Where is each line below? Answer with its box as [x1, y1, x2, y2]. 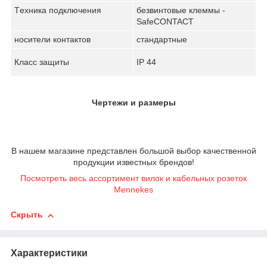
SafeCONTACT [136, 17, 194, 27]
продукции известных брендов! [73, 157, 194, 167]
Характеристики [11, 248, 88, 259]
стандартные [136, 35, 187, 45]
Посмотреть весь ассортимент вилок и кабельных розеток [20, 173, 247, 184]
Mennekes [114, 185, 153, 195]
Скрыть [11, 210, 43, 220]
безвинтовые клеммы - [136, 5, 225, 15]
